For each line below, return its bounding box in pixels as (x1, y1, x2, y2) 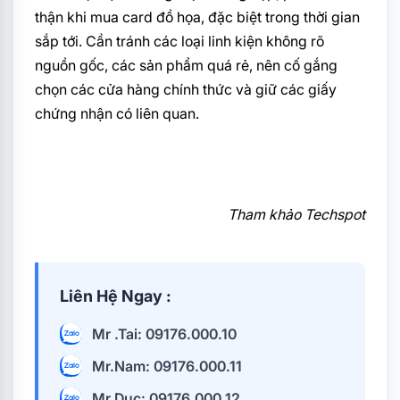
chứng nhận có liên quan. (35, 104, 199, 123)
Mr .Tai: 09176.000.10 (92, 325, 237, 344)
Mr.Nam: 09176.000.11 (92, 357, 242, 376)
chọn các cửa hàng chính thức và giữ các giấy (35, 80, 337, 99)
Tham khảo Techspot (228, 205, 365, 224)
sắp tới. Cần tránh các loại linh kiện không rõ (35, 32, 324, 51)
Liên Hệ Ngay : (60, 287, 171, 306)
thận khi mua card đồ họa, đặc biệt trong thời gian (35, 8, 360, 27)
